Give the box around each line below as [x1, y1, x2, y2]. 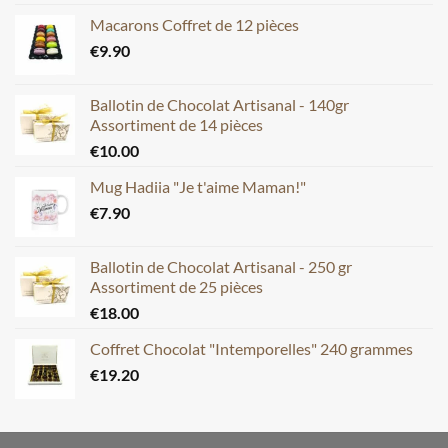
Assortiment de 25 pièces [90, 276, 263, 296]
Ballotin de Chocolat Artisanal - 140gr [90, 94, 349, 114]
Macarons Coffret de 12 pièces [90, 14, 299, 34]
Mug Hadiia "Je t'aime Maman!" [90, 176, 306, 196]
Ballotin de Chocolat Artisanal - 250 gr [90, 256, 352, 276]
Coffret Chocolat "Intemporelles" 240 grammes [90, 338, 413, 358]
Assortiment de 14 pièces [90, 114, 263, 134]
